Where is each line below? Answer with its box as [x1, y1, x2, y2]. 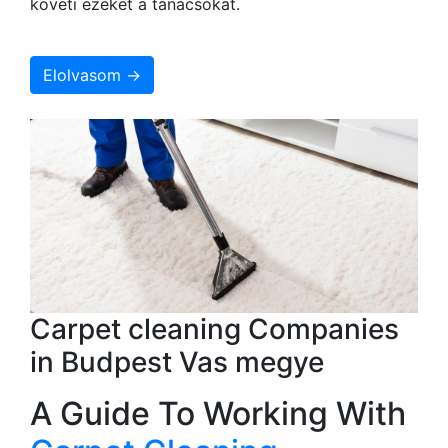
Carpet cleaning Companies [30, 311, 399, 346]
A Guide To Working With [30, 393, 406, 433]
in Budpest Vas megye [30, 344, 324, 379]
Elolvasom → [43, 64, 141, 85]
